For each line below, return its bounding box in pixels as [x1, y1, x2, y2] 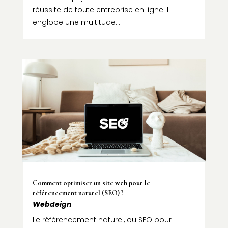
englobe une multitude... [32, 17, 120, 28]
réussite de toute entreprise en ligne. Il [32, 5, 170, 15]
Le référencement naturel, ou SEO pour [32, 215, 172, 225]
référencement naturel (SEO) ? [32, 189, 124, 198]
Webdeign [32, 199, 71, 210]
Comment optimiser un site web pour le [32, 179, 150, 188]
